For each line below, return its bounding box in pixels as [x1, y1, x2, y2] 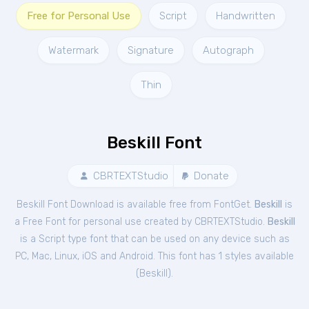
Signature [128, 44, 174, 57]
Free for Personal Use [27, 10, 130, 22]
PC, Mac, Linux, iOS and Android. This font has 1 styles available [15, 250, 294, 262]
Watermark [48, 44, 99, 57]
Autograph [203, 44, 254, 57]
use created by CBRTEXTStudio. [124, 216, 268, 228]
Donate [191, 170, 229, 182]
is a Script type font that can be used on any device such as [19, 233, 290, 245]
